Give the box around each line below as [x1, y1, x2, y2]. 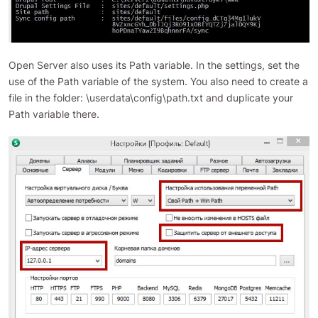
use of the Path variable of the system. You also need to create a [9, 75, 308, 87]
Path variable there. [9, 107, 99, 120]
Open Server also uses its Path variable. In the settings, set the [9, 58, 300, 71]
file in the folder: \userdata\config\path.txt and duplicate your [9, 91, 293, 104]
